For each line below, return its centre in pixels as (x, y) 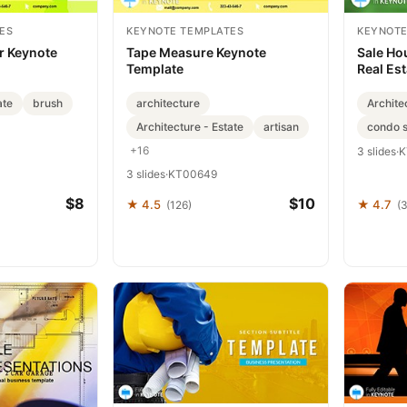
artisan (281, 127)
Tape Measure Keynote (196, 52)
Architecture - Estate (190, 127)
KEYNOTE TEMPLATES (185, 31)
